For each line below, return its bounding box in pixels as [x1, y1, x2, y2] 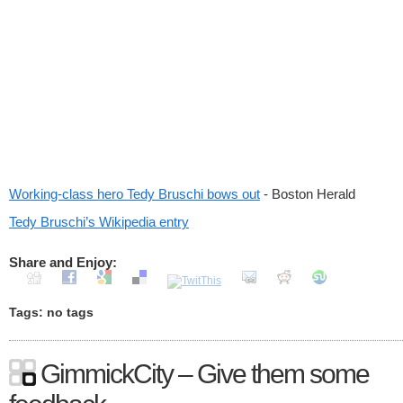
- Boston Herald [260, 186, 355, 201]
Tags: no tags [9, 306, 94, 319]
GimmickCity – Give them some [40, 359, 369, 389]
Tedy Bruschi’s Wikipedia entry [9, 214, 189, 229]
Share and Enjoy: [9, 255, 117, 270]
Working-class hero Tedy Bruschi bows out [9, 186, 260, 201]
